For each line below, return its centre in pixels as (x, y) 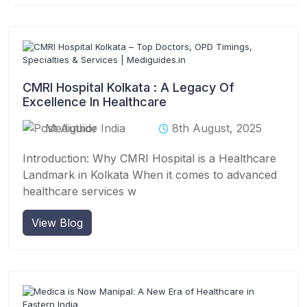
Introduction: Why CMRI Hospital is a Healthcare (149, 158)
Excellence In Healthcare (95, 101)
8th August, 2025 (217, 128)
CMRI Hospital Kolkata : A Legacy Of (128, 87)
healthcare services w (79, 191)
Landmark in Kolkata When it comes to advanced (150, 174)
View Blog (57, 222)
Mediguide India (85, 128)
